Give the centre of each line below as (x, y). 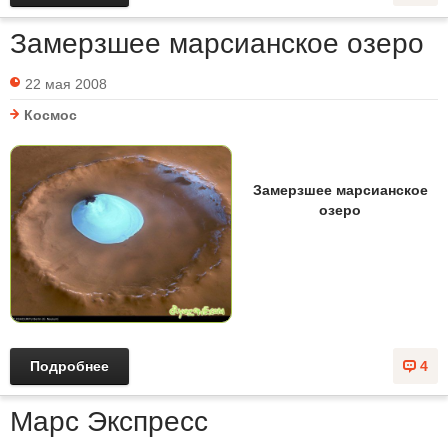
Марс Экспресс (109, 421)
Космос (50, 114)
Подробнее (69, 365)
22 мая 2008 (66, 83)
